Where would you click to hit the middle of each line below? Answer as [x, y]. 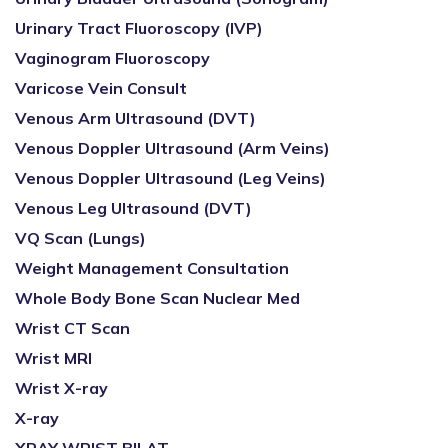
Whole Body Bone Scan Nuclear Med [157, 298]
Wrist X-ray [61, 388]
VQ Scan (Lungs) [80, 238]
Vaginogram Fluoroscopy [112, 58]
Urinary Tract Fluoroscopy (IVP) [139, 28]
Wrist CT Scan [72, 328]
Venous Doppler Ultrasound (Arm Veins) [172, 148]
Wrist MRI [53, 358]
